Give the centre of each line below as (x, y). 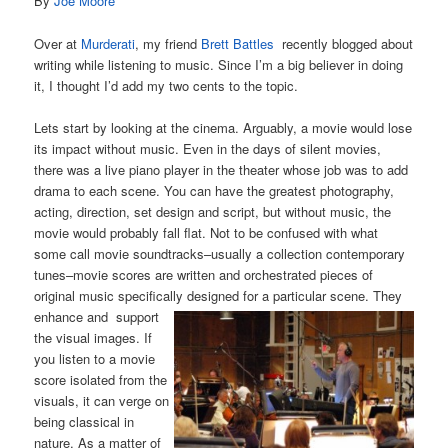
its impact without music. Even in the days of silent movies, (208, 148)
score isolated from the (101, 379)
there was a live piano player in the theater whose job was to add (221, 169)
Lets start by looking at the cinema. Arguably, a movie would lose (223, 127)
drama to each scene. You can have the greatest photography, (214, 190)
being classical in (84, 421)
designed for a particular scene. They (295, 295)
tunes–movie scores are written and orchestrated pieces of (204, 274)
